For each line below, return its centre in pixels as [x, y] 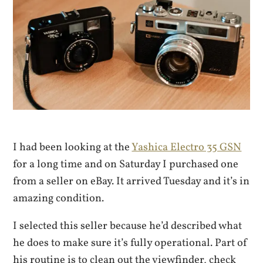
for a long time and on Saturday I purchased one [126, 164]
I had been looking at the [73, 147]
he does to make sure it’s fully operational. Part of [131, 243]
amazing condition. [59, 198]
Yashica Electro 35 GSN [187, 147]
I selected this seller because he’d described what [128, 226]
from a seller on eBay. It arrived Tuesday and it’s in [131, 181]
